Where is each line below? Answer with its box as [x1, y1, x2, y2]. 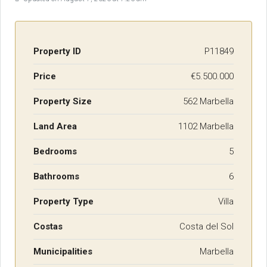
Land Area [33, 121, 77, 132]
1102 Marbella [178, 121, 234, 132]
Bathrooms [33, 171, 79, 182]
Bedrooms [33, 146, 77, 157]
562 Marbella [183, 96, 234, 107]
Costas [33, 221, 63, 232]
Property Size [33, 96, 92, 107]
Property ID [33, 46, 81, 57]
